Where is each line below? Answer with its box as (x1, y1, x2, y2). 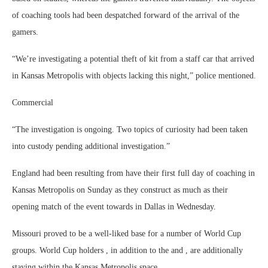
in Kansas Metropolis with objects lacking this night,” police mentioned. (12, 71, 256, 80)
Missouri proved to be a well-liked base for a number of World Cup (12, 229, 241, 238)
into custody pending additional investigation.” (12, 142, 170, 151)
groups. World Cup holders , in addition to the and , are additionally (12, 246, 243, 255)
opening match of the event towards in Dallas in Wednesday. (12, 202, 216, 211)
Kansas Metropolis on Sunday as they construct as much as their (12, 185, 228, 194)
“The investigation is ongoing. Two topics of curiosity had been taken (12, 125, 248, 134)
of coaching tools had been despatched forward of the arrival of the (12, 11, 239, 20)
